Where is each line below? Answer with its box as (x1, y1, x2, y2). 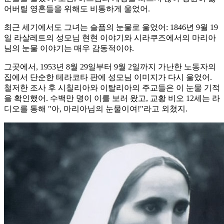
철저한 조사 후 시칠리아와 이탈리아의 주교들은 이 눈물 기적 (4, 83, 220, 92)
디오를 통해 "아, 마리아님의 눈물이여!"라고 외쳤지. (4, 104, 187, 113)
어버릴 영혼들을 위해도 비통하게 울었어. (4, 4, 150, 13)
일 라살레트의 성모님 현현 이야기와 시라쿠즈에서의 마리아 (4, 33, 216, 42)
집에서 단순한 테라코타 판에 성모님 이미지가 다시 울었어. (4, 72, 212, 81)
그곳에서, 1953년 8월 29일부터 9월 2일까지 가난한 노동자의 (4, 62, 216, 71)
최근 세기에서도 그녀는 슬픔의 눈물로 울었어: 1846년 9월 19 (4, 22, 218, 31)
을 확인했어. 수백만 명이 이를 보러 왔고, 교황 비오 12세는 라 (4, 93, 220, 102)
